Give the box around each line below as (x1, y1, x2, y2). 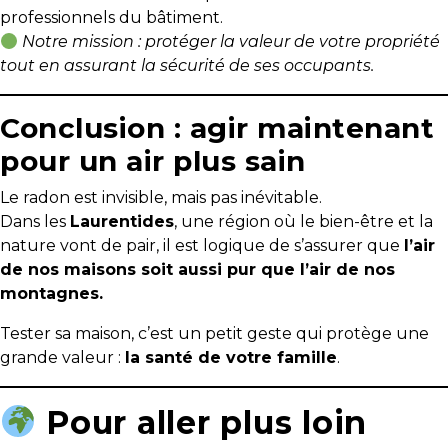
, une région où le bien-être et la (174, 212, 433, 231)
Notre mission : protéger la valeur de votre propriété (22, 32, 441, 51)
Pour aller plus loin (46, 403, 368, 442)
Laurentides (70, 212, 174, 231)
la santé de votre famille (125, 348, 337, 367)
